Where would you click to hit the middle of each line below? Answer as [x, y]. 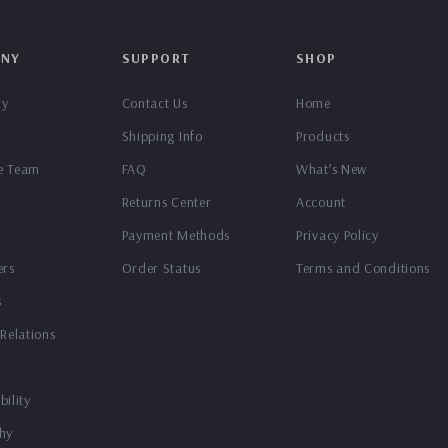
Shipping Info [162, 136]
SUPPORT [156, 58]
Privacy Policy [337, 235]
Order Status [161, 268]
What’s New [332, 169]
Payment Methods [176, 235]
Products [323, 136]
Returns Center [166, 202]
